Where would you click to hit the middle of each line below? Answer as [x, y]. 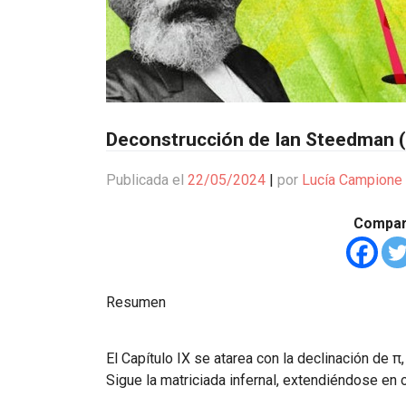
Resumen [136, 302]
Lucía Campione [352, 180]
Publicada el [147, 180]
